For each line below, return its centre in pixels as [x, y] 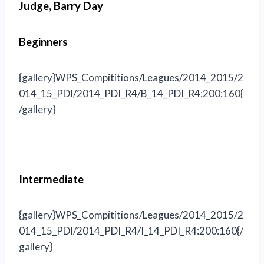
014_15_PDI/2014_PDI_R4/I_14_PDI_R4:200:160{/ [131, 231]
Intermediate [51, 179]
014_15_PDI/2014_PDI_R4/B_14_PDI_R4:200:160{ [131, 94]
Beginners [43, 42]
